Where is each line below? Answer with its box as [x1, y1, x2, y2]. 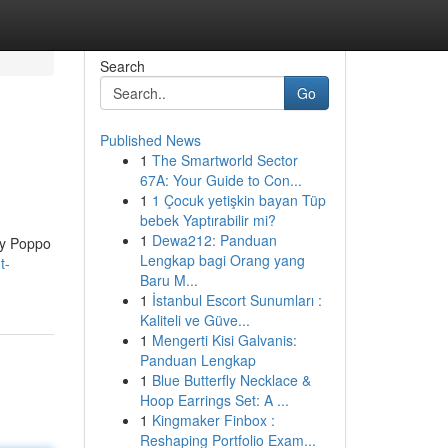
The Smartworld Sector [151, 150, 298, 170]
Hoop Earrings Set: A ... [139, 390, 289, 410]
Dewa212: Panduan [151, 230, 277, 250]
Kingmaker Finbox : [151, 410, 275, 430]
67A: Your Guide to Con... [139, 170, 302, 190]
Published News [99, 130, 201, 150]
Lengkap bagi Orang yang [139, 250, 305, 270]
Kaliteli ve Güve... [139, 310, 250, 330]
